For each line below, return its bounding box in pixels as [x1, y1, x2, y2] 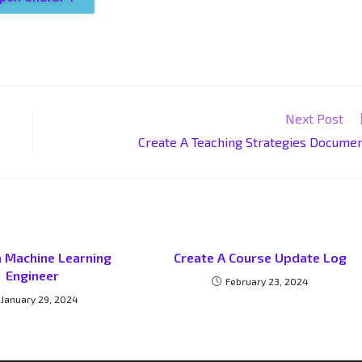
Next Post [285, 111, 343, 126]
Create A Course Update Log [174, 250, 347, 265]
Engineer [6, 267, 60, 283]
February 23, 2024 [225, 276, 309, 287]
